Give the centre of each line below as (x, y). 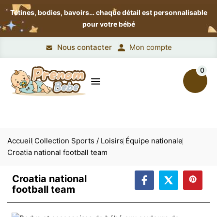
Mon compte (150, 47)
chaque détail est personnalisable (151, 12)
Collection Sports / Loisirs (79, 141)
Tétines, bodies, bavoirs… (53, 12)
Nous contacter (84, 47)
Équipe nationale (154, 141)
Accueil (20, 141)
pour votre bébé (108, 24)
